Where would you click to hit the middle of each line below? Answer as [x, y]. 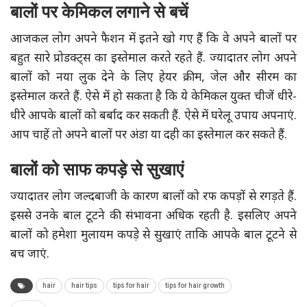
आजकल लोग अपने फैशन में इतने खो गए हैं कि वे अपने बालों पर [153, 40]
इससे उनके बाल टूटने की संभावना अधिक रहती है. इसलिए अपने [153, 217]
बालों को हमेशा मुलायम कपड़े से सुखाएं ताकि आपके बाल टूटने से [153, 236]
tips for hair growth [195, 286]
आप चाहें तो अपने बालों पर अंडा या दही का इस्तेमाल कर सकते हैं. [149, 136]
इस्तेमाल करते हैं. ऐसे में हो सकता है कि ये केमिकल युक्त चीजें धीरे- [153, 98]
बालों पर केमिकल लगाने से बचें [99, 12]
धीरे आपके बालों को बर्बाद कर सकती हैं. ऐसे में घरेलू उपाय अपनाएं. [153, 117]
